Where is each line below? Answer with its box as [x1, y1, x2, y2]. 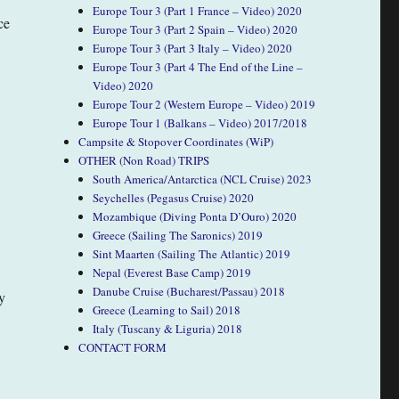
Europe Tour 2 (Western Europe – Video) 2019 [93, 95, 316, 112]
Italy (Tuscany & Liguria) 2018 [93, 320, 243, 337]
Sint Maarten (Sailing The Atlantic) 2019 [93, 245, 291, 262]
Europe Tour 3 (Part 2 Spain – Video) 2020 [93, 20, 298, 37]
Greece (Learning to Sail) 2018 [93, 301, 241, 318]
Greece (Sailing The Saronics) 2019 [93, 226, 264, 243]
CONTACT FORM [78, 338, 167, 355]
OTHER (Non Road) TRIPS [78, 151, 210, 168]
